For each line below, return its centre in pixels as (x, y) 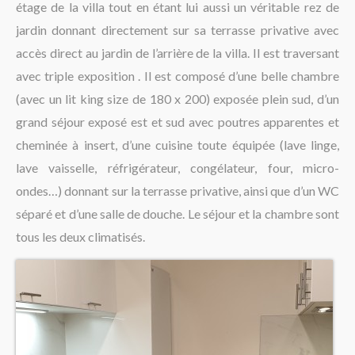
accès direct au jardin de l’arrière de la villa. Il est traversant (177, 52)
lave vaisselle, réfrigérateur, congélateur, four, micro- (177, 167)
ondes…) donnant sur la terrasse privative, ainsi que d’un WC (177, 190)
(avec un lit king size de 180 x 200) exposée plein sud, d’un (177, 98)
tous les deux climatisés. (80, 236)
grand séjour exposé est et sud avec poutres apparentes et (177, 121)
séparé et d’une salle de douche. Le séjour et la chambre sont (177, 213)
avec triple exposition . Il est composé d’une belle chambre (177, 75)
